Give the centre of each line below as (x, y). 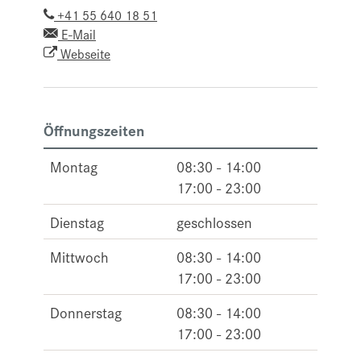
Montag (74, 166)
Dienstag (77, 222)
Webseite (84, 54)
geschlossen (214, 222)
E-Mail (77, 34)
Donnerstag (86, 312)
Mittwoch (79, 257)
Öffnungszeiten (94, 130)
